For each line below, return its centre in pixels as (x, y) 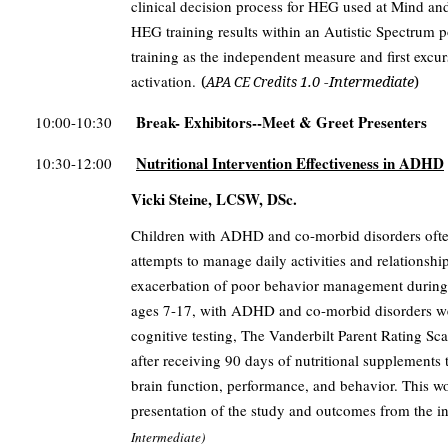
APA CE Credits (253, 82)
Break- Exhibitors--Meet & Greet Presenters (281, 122)
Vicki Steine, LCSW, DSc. (214, 199)
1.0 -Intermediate (357, 81)
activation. (166, 81)
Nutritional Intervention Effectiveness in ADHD (290, 163)
